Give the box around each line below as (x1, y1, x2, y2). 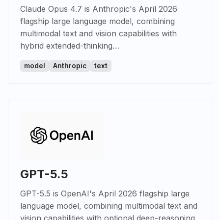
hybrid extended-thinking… (20, 40, 119, 51)
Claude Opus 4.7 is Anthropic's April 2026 (20, 3, 177, 14)
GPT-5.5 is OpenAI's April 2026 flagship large (20, 188, 190, 198)
